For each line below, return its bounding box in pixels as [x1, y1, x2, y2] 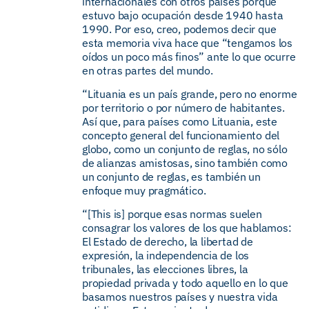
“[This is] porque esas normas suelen [82, 207, 262, 221]
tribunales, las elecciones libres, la [82, 262, 248, 276]
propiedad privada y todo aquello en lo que [82, 276, 288, 290]
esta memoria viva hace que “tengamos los [82, 36, 292, 50]
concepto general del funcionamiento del [82, 128, 280, 142]
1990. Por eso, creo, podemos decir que [82, 22, 277, 36]
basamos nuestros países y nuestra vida [82, 290, 278, 303]
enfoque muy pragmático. [82, 183, 206, 197]
